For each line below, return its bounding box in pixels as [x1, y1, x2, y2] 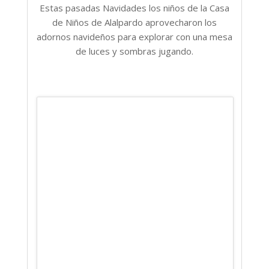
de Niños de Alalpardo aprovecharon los [52, 16, 217, 28]
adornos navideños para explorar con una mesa [37, 30, 232, 43]
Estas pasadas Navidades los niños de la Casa [40, 1, 229, 14]
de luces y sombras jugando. [76, 44, 193, 57]
